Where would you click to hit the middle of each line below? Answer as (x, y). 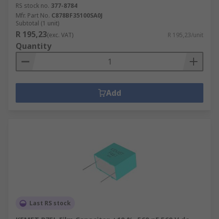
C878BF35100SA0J (77, 15)
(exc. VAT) (60, 35)
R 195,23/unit (186, 35)
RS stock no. (33, 6)
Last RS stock (50, 203)
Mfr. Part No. (33, 15)
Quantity (33, 46)
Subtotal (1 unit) (37, 23)
